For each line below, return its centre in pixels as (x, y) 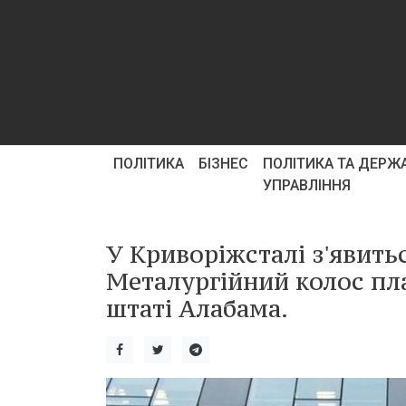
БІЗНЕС (223, 164)
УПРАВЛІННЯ (307, 185)
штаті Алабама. (197, 308)
